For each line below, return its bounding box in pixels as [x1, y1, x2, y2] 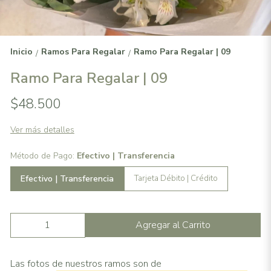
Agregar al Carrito [135, 218, 211, 232]
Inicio [10, 45, 33, 57]
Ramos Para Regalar [41, 45, 125, 57]
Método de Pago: [10, 149, 77, 162]
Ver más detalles [10, 123, 74, 135]
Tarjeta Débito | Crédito [134, 173, 218, 184]
